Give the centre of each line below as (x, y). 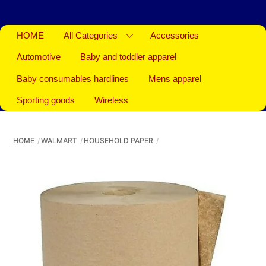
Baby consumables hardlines (73, 79)
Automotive (39, 57)
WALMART (59, 141)
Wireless (112, 100)
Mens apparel (175, 79)
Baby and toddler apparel (129, 57)
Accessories (174, 36)
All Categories (91, 36)
